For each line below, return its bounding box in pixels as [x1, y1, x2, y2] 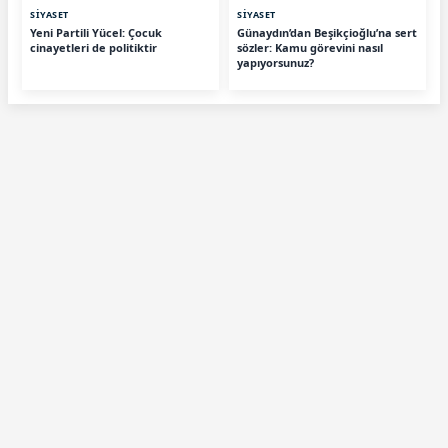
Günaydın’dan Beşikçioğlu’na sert [237, 24, 417, 40]
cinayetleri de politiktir [30, 39, 157, 55]
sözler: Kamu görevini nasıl [237, 39, 383, 55]
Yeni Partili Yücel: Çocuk [30, 24, 162, 40]
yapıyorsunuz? [237, 54, 314, 70]
